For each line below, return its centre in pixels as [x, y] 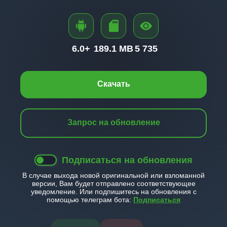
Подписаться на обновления [127, 160]
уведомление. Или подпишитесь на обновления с [113, 192]
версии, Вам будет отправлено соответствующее [113, 183]
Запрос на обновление [113, 122]
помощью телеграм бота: [90, 200]
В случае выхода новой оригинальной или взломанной [113, 175]
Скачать [113, 84]
